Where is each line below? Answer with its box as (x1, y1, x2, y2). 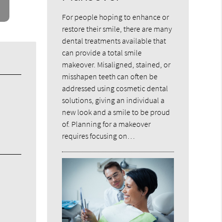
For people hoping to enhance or (62, 11, 169, 22)
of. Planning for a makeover (62, 118, 151, 129)
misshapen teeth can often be (62, 71, 158, 81)
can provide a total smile (62, 47, 142, 57)
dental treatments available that (62, 35, 166, 46)
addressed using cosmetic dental (62, 83, 168, 93)
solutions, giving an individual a (62, 95, 165, 105)
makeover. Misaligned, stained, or (62, 59, 171, 69)
